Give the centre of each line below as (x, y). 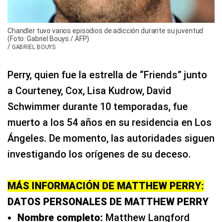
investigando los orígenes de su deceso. (99, 154)
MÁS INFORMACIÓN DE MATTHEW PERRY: (106, 186)
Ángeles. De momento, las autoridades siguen (111, 139)
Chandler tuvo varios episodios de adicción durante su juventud (106, 31)
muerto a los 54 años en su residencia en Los (110, 123)
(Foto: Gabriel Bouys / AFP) (49, 39)
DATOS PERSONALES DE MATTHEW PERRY (108, 202)
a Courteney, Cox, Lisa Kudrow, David (89, 91)
